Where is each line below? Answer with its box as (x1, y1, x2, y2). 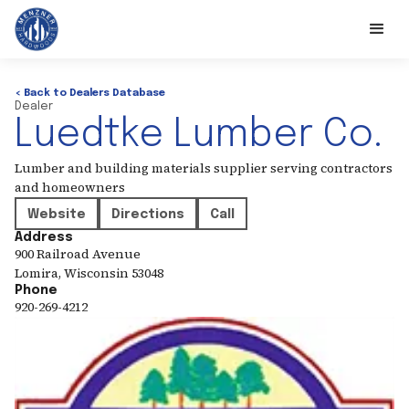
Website (27, 208, 86, 221)
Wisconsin (64, 264, 129, 282)
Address (15, 231, 73, 244)
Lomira (15, 264, 58, 282)
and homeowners (15, 178, 125, 196)
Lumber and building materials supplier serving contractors (15, 159, 393, 177)
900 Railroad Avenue (15, 245, 141, 263)
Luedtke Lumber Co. (15, 116, 383, 155)
